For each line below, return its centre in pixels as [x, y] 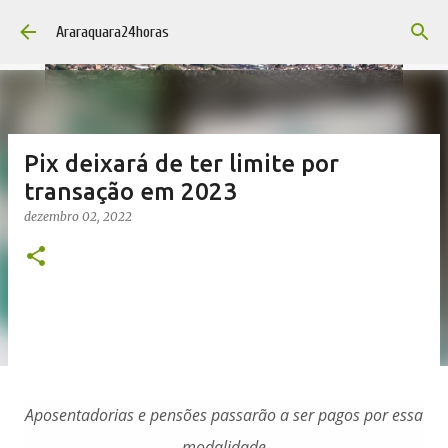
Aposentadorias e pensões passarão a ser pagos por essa [224, 415]
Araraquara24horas [112, 32]
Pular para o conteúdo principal [224, 25]
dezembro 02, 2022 [78, 216]
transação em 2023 [130, 191]
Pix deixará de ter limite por [181, 163]
